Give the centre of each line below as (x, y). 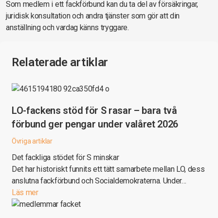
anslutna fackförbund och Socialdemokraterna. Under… (99, 181)
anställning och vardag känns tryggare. (67, 27)
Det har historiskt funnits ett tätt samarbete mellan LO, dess (108, 169)
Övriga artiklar (32, 141)
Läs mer (25, 192)
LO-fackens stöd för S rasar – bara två (94, 110)
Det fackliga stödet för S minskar (65, 157)
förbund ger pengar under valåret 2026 (95, 124)
